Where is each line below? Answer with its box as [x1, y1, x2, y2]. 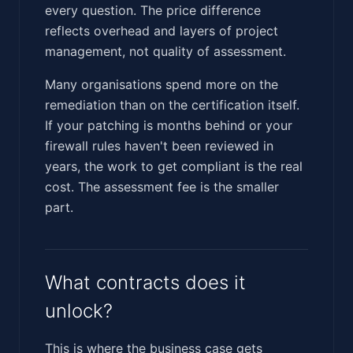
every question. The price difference [45, 2, 261, 18]
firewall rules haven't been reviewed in [45, 137, 273, 154]
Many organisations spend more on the [45, 76, 278, 92]
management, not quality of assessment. [45, 43, 286, 59]
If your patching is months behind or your [45, 117, 292, 133]
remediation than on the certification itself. [45, 96, 299, 113]
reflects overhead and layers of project [45, 22, 278, 39]
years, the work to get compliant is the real [45, 158, 303, 174]
